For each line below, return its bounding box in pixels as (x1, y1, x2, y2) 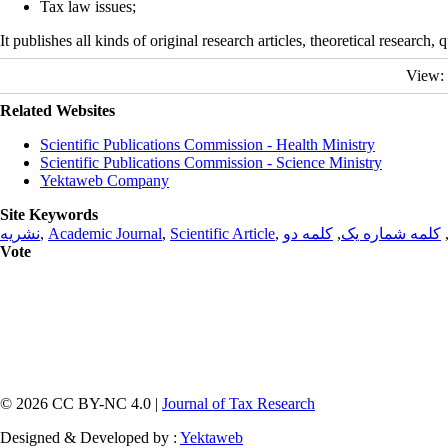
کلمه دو (283, 225, 333, 242)
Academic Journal (48, 225, 162, 242)
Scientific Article (170, 225, 275, 242)
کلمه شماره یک (341, 225, 441, 242)
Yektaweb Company (40, 172, 169, 189)
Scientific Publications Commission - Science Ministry (40, 154, 382, 171)
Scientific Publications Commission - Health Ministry (40, 136, 375, 153)
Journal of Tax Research (162, 395, 315, 412)
